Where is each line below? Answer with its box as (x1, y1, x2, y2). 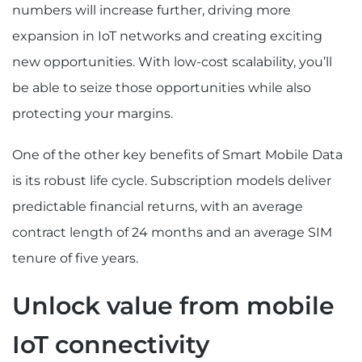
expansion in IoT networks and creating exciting (12, 27, 322, 44)
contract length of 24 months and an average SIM (12, 225, 332, 241)
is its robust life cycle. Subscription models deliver (12, 173, 331, 189)
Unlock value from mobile (12, 291, 335, 322)
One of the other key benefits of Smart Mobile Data (12, 147, 343, 163)
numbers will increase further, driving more (12, 2, 291, 18)
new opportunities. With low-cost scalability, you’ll (12, 53, 332, 69)
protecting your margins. (12, 105, 173, 121)
